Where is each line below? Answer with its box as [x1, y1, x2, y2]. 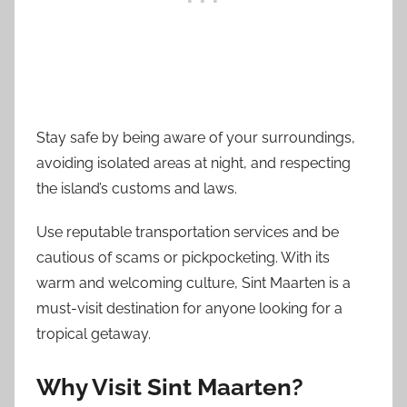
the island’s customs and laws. [36, 180, 237, 198]
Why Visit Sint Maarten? [36, 373, 303, 402]
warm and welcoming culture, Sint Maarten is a [36, 274, 351, 293]
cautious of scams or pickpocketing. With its [36, 249, 330, 267]
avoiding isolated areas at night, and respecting [36, 154, 351, 173]
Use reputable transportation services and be [36, 223, 339, 242]
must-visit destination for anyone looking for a [36, 300, 342, 318]
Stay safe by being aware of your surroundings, [36, 129, 355, 147]
